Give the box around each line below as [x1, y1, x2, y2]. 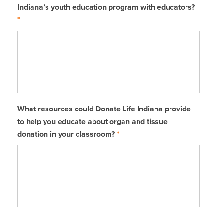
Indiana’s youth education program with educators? [17, 1, 195, 13]
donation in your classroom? [17, 128, 117, 140]
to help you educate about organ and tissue [17, 116, 168, 127]
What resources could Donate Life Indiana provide [17, 103, 191, 115]
